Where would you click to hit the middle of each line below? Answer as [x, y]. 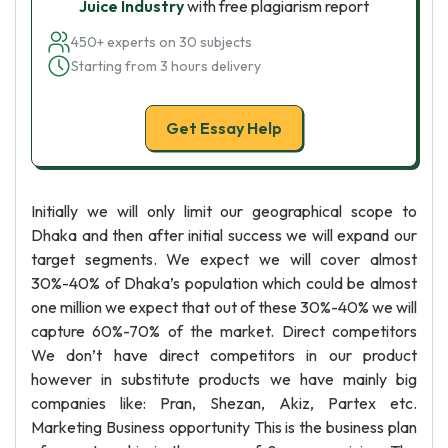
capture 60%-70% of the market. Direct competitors [224, 331]
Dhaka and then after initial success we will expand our [224, 235]
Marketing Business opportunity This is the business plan [224, 427]
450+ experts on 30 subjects [161, 42]
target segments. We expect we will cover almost [224, 259]
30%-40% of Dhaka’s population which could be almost [224, 283]
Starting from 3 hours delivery [166, 66]
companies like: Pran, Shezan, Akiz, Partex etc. [224, 403]
